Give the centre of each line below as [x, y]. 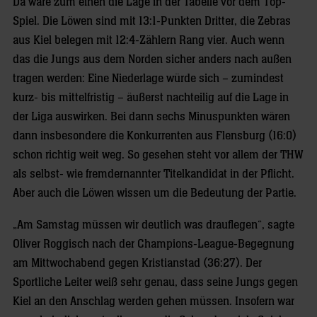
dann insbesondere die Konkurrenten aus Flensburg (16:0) [155, 136]
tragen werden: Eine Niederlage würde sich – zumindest [148, 79]
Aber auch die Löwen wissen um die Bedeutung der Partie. [155, 193]
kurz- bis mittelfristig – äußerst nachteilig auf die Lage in [151, 98]
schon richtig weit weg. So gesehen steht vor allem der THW [158, 155]
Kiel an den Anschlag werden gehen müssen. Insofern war [154, 301]
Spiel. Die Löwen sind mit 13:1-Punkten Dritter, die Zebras [152, 21]
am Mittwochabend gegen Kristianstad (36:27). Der [137, 263]
